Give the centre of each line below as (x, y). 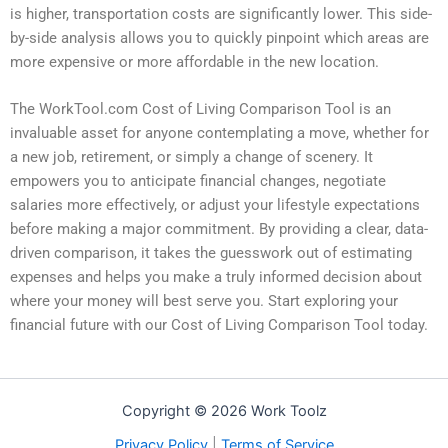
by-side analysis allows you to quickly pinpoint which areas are (219, 37)
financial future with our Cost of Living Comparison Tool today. (219, 324)
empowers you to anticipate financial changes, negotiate (198, 180)
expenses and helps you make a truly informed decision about (216, 276)
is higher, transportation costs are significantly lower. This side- (221, 13)
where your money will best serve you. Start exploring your (204, 300)
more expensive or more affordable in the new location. (194, 61)
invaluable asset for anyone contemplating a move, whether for (219, 132)
